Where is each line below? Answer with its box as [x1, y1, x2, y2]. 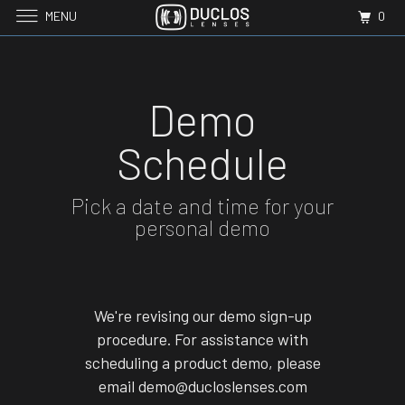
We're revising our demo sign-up [93, 306, 312, 325]
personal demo [135, 214, 270, 240]
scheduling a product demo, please [84, 353, 321, 372]
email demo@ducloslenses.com [98, 376, 307, 396]
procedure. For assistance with [97, 329, 308, 349]
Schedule [117, 137, 288, 189]
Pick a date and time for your [71, 193, 334, 219]
